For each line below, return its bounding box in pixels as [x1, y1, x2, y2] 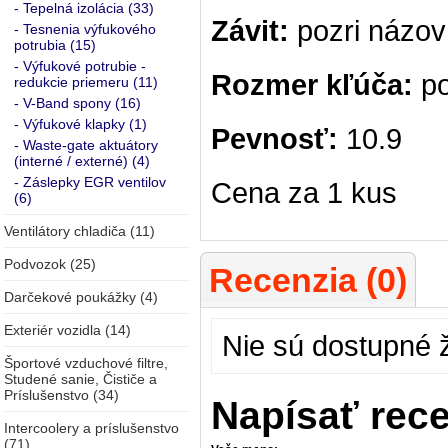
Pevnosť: [211, 122, 338, 155]
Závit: [211, 14, 289, 47]
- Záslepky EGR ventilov [14, 174, 166, 190]
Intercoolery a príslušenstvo [4, 420, 179, 436]
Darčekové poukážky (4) [4, 289, 158, 305]
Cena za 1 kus [211, 176, 397, 209]
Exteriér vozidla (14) [4, 322, 131, 338]
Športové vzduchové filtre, [4, 355, 168, 371]
